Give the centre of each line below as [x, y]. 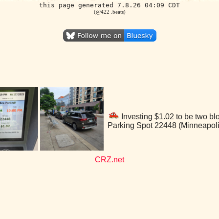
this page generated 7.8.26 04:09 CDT [109, 5]
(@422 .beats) [109, 12]
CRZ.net [109, 160]
